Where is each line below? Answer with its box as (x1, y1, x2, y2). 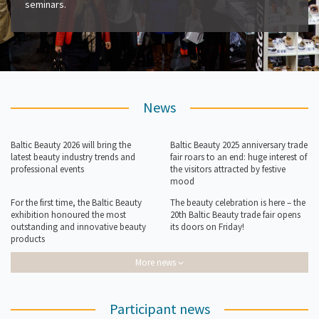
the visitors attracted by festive (170, 163, 286, 176)
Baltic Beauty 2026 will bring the (11, 139, 131, 152)
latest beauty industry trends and (11, 151, 135, 164)
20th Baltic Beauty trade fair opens (170, 209, 300, 221)
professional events (11, 163, 84, 176)
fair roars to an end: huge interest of (170, 151, 307, 164)
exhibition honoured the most (11, 209, 126, 221)
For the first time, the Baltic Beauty (11, 197, 142, 209)
